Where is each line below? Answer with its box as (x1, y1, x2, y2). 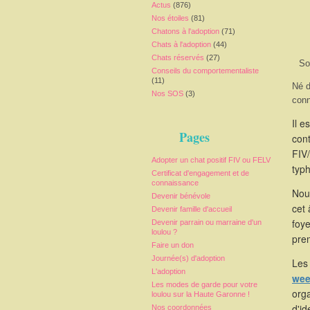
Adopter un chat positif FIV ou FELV (152, 156, 271, 164)
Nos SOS (152, 89, 183, 98)
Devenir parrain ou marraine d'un (152, 218, 262, 226)
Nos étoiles (152, 14, 189, 22)
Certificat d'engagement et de (152, 169, 249, 177)
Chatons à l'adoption (152, 27, 219, 35)
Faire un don (152, 241, 194, 249)
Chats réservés (152, 53, 204, 62)
